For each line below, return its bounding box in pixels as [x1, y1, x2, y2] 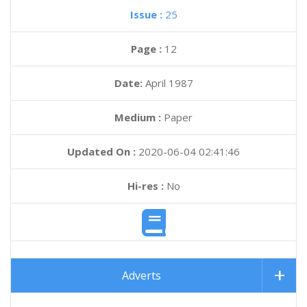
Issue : [130, 8, 165, 21]
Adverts [122, 268, 161, 284]
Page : [130, 42, 164, 56]
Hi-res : [127, 179, 164, 193]
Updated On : [67, 145, 136, 158]
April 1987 [145, 76, 193, 90]
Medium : [114, 110, 161, 124]
